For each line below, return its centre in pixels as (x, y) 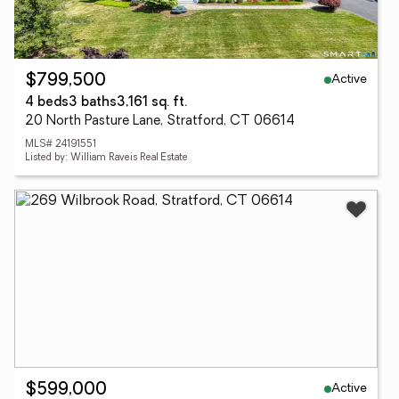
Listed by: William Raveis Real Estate (106, 158)
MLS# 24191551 (61, 145)
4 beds (47, 103)
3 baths (93, 103)
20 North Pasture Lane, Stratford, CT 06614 (160, 122)
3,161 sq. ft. (152, 103)
